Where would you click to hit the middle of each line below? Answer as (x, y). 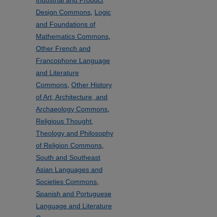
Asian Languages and (69, 170)
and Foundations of (66, 24)
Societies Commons (66, 182)
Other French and (63, 48)
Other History (92, 85)
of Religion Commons (69, 145)
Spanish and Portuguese (74, 194)
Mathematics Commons (72, 36)
